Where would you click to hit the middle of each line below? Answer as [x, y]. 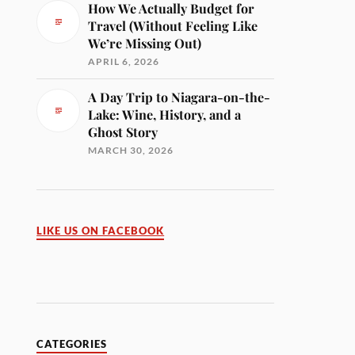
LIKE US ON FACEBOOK [101, 231]
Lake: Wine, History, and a [165, 114]
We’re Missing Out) [145, 43]
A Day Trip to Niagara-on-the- [179, 97]
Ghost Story [123, 132]
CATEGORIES [72, 344]
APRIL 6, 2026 [124, 61]
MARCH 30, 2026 [131, 150]
